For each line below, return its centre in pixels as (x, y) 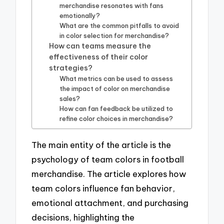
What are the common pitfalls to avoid (119, 26)
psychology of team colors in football (108, 159)
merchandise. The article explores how (109, 174)
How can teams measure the (100, 46)
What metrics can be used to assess (116, 79)
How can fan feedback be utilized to (116, 109)
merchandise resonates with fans (112, 6)
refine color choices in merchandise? (116, 119)
